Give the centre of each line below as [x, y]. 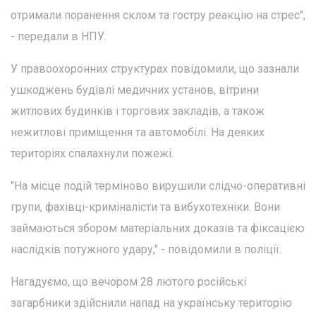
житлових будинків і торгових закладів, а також [138, 111]
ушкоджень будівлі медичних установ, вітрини [135, 90]
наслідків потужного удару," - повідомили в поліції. [146, 249]
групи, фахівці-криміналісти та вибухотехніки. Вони [145, 207]
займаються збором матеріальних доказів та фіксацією [158, 228]
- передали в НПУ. [59, 36]
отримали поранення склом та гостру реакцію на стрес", [158, 15]
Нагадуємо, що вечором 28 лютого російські [128, 281]
